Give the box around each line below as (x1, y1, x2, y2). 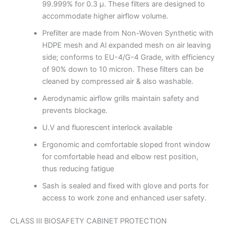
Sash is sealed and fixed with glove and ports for (42, 181, 208, 190)
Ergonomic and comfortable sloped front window (42, 140, 210, 149)
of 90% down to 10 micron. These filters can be (42, 64, 203, 74)
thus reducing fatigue (42, 164, 114, 173)
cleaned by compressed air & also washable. (42, 76, 193, 86)
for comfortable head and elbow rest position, (42, 152, 198, 161)
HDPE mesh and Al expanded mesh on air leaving (42, 40, 211, 50)
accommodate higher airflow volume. (42, 11, 168, 21)
